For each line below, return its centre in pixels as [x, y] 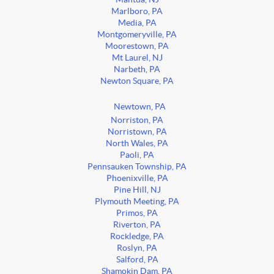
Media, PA [137, 23]
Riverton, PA [137, 225]
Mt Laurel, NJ [137, 58]
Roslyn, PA [137, 248]
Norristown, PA [137, 132]
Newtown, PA [139, 107]
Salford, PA [137, 260]
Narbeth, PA [137, 70]
